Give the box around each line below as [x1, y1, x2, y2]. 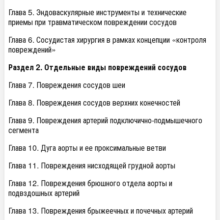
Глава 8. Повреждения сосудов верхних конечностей [8, 97, 180, 109]
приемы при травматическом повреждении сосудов [8, 16, 177, 28]
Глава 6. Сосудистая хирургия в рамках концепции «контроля [8, 34, 206, 46]
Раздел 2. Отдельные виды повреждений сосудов [8, 61, 187, 73]
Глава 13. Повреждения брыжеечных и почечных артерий [8, 205, 193, 217]
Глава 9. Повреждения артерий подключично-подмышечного [8, 114, 202, 126]
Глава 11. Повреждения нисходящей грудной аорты [8, 160, 175, 171]
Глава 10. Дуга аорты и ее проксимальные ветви [8, 142, 166, 154]
